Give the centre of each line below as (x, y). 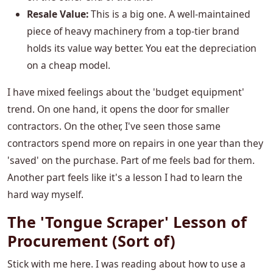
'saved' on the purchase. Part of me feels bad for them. (131, 161)
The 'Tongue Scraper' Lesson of (127, 222)
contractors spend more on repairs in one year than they (135, 144)
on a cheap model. (69, 66)
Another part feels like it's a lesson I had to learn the (125, 178)
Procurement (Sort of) (91, 241)
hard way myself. (45, 195)
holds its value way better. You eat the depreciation (142, 48)
